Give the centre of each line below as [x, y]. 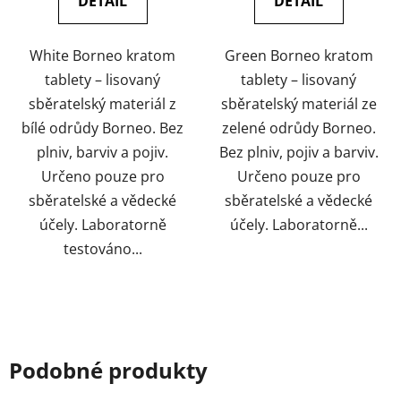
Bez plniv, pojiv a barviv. [299, 152]
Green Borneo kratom [299, 55]
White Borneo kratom [102, 55]
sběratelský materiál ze [299, 103]
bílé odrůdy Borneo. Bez [102, 128]
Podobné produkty [108, 370]
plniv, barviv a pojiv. [102, 152]
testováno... [102, 248]
